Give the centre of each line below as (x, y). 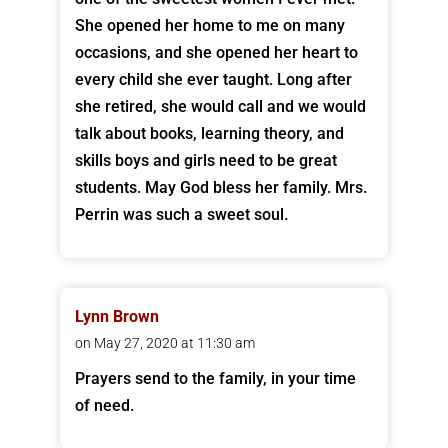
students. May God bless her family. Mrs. (220, 188)
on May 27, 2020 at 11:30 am (164, 343)
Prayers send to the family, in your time (215, 379)
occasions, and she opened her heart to (216, 53)
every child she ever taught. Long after (213, 80)
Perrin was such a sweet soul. (181, 215)
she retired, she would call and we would (220, 107)
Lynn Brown (116, 317)
